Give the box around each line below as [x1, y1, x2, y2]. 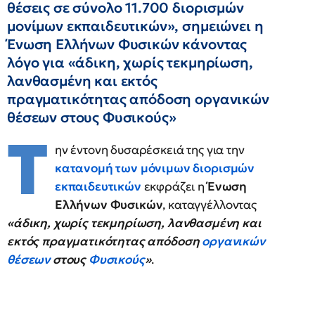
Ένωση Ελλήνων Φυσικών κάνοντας [7, 35, 247, 53]
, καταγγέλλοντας [162, 197, 257, 212]
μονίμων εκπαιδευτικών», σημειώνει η [7, 17, 264, 35]
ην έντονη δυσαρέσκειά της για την [54, 142, 245, 157]
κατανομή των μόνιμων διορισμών [54, 160, 255, 176]
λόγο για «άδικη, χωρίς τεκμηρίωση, [7, 53, 253, 72]
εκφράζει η [141, 179, 207, 194]
